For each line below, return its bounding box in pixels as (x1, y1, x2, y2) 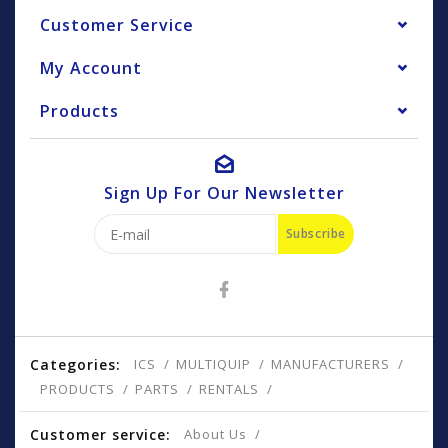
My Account (40, 57, 142, 80)
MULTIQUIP (176, 355, 251, 374)
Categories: (30, 355, 121, 375)
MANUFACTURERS (271, 355, 390, 374)
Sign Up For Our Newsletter (103, 182, 345, 205)
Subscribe (285, 225, 346, 243)
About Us (184, 425, 247, 444)
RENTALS (199, 380, 259, 399)
